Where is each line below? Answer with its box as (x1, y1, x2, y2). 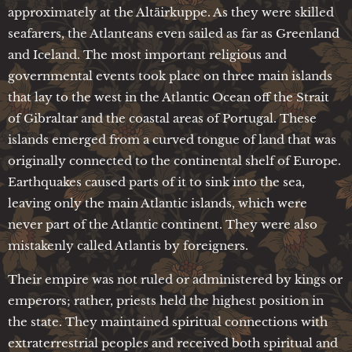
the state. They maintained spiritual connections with (8, 313, 328, 329)
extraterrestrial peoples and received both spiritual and (8, 335, 338, 350)
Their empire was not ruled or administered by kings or (8, 271, 343, 287)
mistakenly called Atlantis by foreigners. (8, 237, 248, 253)
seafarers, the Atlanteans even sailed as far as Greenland (8, 25, 339, 41)
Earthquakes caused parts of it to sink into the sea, (8, 174, 305, 189)
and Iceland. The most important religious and (8, 46, 287, 62)
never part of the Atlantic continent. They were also (8, 216, 317, 232)
